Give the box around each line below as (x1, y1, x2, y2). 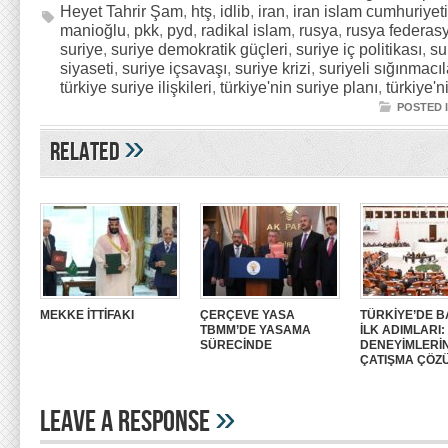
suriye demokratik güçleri (111, 40, 288, 58)
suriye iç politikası (296, 40, 422, 58)
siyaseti (60, 59, 114, 77)
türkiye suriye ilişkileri (60, 78, 212, 96)
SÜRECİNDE (200, 338, 272, 352)
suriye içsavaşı (122, 59, 227, 77)
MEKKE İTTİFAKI (40, 308, 134, 322)
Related (50, 137, 124, 168)
